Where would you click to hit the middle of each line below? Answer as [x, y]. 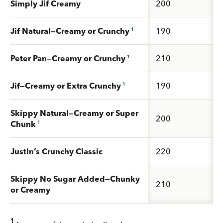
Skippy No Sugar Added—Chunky [75, 178]
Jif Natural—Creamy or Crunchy [70, 31]
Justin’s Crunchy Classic [56, 151]
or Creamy [30, 189]
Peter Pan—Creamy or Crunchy [68, 58]
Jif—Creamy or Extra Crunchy [66, 85]
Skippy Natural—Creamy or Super [74, 113]
